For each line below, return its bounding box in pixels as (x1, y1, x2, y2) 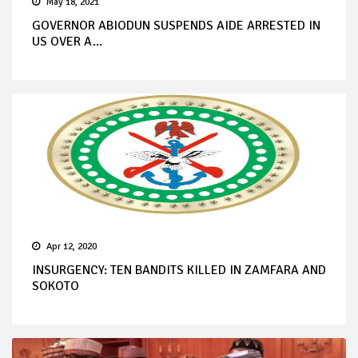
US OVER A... (32, 33, 102, 50)
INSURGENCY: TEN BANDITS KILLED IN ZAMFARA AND (32, 261, 326, 278)
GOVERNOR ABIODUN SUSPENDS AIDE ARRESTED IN (32, 17, 320, 34)
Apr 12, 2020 (46, 240, 97, 253)
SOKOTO (32, 277, 79, 294)
